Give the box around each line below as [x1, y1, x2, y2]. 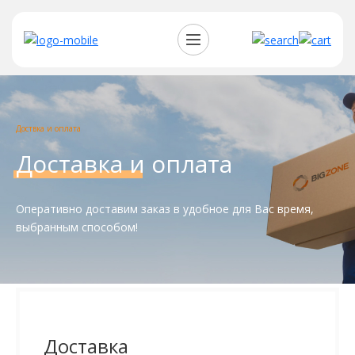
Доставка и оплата [16, 147, 232, 181]
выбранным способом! [16, 219, 138, 235]
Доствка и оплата [16, 123, 81, 135]
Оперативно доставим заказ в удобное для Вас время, [16, 201, 314, 217]
